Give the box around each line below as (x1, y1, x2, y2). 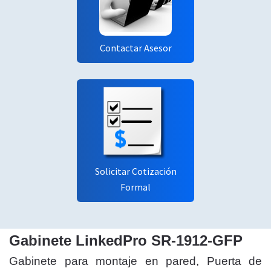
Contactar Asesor (99, 42, 172, 54)
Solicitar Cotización (94, 165, 177, 177)
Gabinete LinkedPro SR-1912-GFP (9, 232, 243, 249)
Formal (120, 181, 151, 193)
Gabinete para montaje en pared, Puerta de (9, 255, 262, 267)
